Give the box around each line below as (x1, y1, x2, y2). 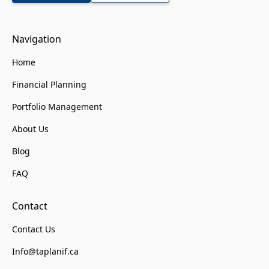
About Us (12, 123, 49, 135)
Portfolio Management (12, 101, 102, 113)
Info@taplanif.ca (12, 246, 79, 258)
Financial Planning (12, 79, 86, 91)
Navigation (12, 32, 61, 46)
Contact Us (12, 223, 55, 235)
